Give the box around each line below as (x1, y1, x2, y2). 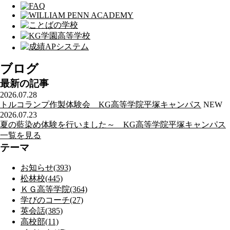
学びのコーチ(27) (21, 196, 83, 205)
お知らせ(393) (21, 163, 71, 172)
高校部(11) (21, 217, 59, 226)
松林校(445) (21, 174, 63, 183)
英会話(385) (21, 206, 63, 216)
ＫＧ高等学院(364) (21, 185, 87, 194)
